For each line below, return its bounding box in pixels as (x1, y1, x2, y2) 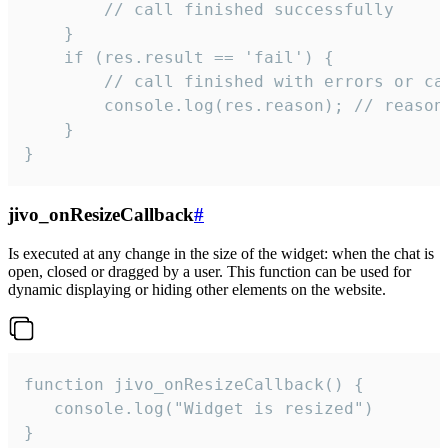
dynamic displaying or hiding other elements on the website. (8, 280, 386, 298)
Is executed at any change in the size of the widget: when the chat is (8, 244, 434, 262)
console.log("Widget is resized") (24, 398, 374, 418)
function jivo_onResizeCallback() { (24, 374, 364, 394)
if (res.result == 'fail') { (24, 47, 334, 67)
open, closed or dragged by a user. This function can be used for (8, 262, 411, 280)
